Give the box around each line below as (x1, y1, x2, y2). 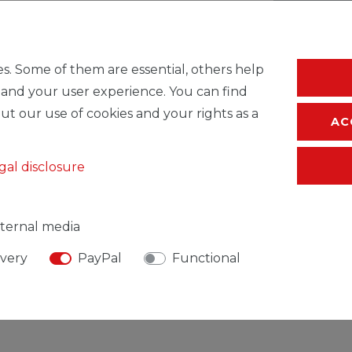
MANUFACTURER (115, 299, 229, 313)
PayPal (78, 251, 122, 266)
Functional (172, 251, 240, 266)
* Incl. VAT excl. (273, 16, 343, 27)
